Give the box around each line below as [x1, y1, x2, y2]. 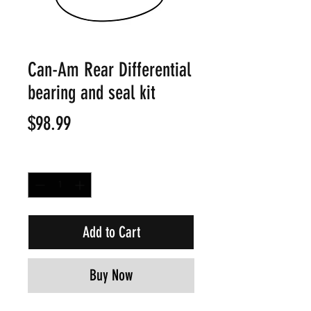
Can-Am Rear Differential [28, 58, 191, 81]
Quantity [28, 154, 62, 166]
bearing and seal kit [28, 81, 155, 104]
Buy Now [90, 266, 133, 285]
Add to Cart [82, 223, 140, 242]
